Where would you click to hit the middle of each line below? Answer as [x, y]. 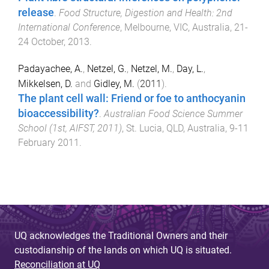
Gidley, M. [114, 83]
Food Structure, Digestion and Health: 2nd [146, 13]
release [36, 12]
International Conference [69, 27]
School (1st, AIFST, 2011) [70, 128]
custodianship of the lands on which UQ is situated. [123, 250]
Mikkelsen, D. [45, 83]
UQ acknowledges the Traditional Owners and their [121, 236]
